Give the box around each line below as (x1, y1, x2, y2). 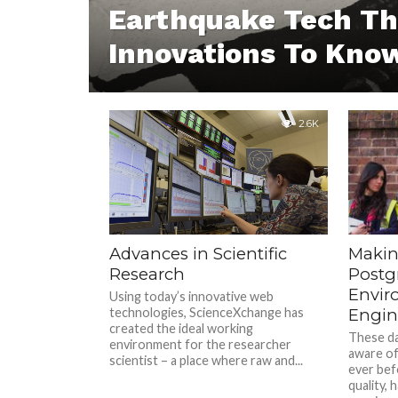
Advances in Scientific (109, 243, 288, 264)
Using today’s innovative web (109, 289, 275, 304)
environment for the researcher (109, 337, 292, 352)
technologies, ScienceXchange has (109, 305, 305, 320)
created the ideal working (109, 321, 254, 336)
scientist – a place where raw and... (109, 353, 304, 368)
